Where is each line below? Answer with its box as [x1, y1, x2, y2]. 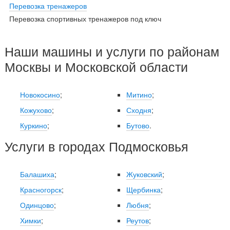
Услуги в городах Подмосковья [4, 137, 188, 156]
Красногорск [20, 184, 62, 195]
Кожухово [20, 105, 52, 116]
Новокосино [20, 89, 60, 100]
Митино [126, 89, 152, 100]
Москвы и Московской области [4, 57, 188, 76]
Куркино [20, 120, 47, 131]
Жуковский [126, 169, 162, 180]
